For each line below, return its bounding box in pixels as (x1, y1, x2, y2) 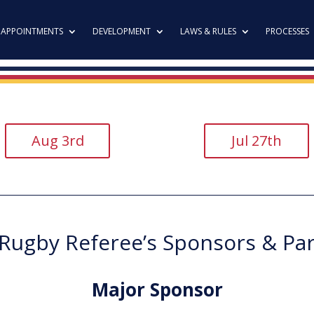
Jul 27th (231, 130, 282, 150)
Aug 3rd (31, 130, 84, 150)
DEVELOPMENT (92, 25, 151, 37)
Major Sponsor (91, 277, 223, 303)
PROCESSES (265, 25, 309, 37)
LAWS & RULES (179, 25, 236, 37)
